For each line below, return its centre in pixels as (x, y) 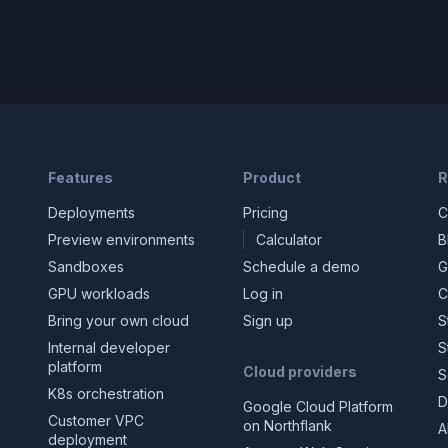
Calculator (288, 239)
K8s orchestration (105, 393)
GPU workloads (98, 293)
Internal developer (108, 347)
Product (271, 177)
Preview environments (121, 239)
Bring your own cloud (118, 320)
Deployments (91, 212)
